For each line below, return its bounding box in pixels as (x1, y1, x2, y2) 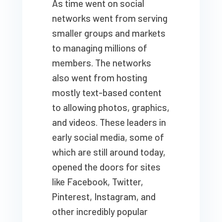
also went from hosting (52, 72, 147, 84)
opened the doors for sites (52, 161, 161, 173)
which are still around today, (52, 146, 166, 158)
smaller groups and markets (52, 27, 166, 39)
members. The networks (52, 57, 151, 69)
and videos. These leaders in (52, 116, 166, 128)
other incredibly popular (52, 206, 148, 218)
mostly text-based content (52, 87, 162, 99)
